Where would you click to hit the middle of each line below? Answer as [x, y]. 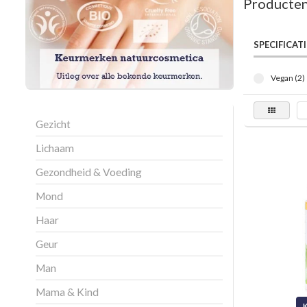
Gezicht [53, 124]
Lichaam [55, 148]
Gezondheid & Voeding [89, 172]
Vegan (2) [287, 78]
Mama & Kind [67, 292]
